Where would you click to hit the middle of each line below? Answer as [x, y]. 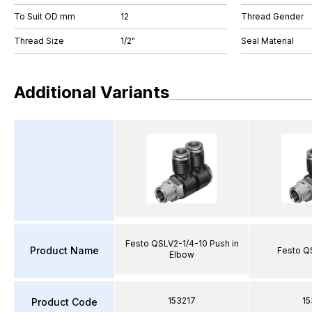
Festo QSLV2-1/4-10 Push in [182, 243]
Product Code [64, 302]
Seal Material [267, 41]
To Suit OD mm [45, 16]
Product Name [64, 250]
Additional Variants [92, 92]
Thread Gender [272, 16]
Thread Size [39, 41]
